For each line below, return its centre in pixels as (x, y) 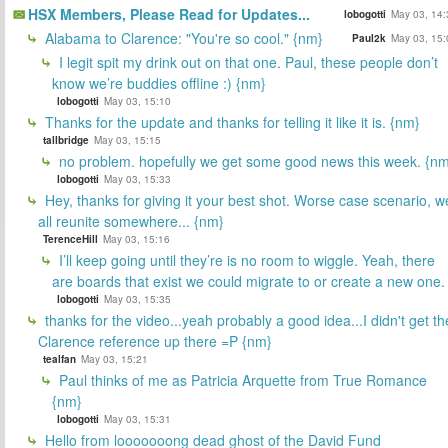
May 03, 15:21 (114, 358)
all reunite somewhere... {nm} (131, 220)
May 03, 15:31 (137, 418)
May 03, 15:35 (137, 298)
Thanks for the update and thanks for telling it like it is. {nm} (230, 121)
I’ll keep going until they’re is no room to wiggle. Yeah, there (245, 259)
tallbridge (66, 139)
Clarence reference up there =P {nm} (155, 340)
